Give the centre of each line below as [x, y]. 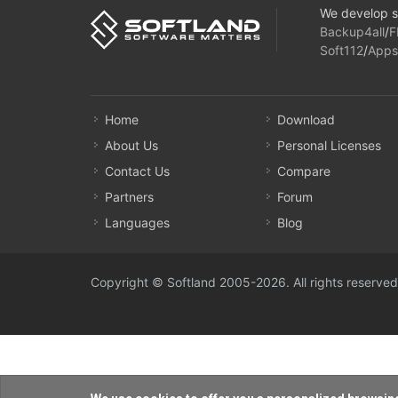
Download [306, 119]
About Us [131, 145]
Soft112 [342, 50]
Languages [137, 223]
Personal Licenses [329, 145]
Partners [129, 197]
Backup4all [353, 32]
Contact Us [137, 171]
